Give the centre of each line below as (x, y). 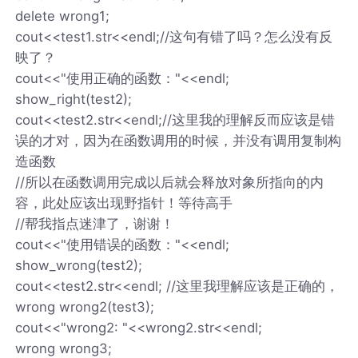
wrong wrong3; (64, 348)
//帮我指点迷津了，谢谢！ (95, 223)
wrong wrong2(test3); (85, 306)
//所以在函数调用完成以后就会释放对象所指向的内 (170, 182)
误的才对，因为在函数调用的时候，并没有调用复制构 (179, 140)
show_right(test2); (74, 99)
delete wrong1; (63, 16)
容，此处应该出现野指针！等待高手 (124, 203)
